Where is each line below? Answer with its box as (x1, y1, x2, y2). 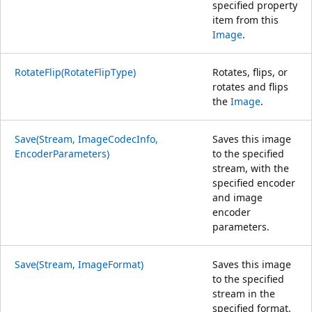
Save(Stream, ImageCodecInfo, (15, 132, 158, 146)
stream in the (212, 286, 275, 300)
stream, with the (212, 161, 289, 175)
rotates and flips (212, 79, 288, 93)
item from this (212, 13, 279, 26)
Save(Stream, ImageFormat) (15, 257, 143, 271)
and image (212, 190, 263, 204)
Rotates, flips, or (212, 65, 288, 79)
